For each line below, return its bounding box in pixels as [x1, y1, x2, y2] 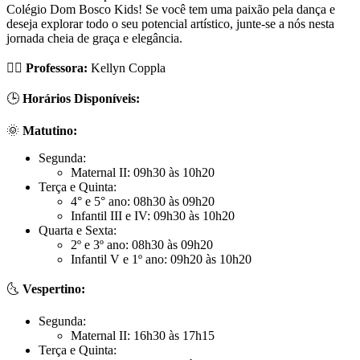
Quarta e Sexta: [39, 223, 117, 238]
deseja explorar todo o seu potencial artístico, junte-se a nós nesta [6, 17, 334, 31]
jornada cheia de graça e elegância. [6, 31, 182, 46]
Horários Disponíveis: [22, 92, 140, 106]
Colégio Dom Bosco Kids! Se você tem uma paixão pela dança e [6, 2, 335, 17]
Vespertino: [22, 282, 85, 297]
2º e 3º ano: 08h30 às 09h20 [71, 238, 213, 252]
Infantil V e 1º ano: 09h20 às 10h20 [71, 252, 252, 267]
